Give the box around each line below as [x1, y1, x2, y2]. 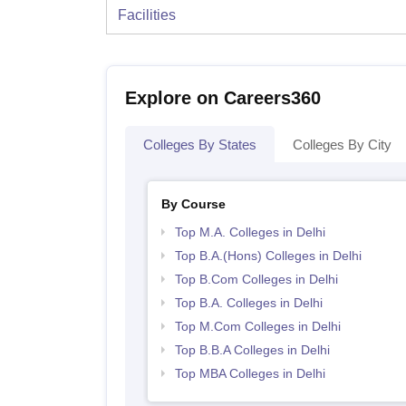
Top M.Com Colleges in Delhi [174, 319, 341, 334]
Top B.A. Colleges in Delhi [174, 295, 323, 311]
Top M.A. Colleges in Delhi [174, 225, 325, 240]
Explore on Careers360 [125, 88, 321, 109]
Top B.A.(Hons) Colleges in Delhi [174, 248, 362, 264]
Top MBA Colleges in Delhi [174, 366, 325, 382]
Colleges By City [293, 137, 391, 153]
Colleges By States [143, 137, 256, 153]
